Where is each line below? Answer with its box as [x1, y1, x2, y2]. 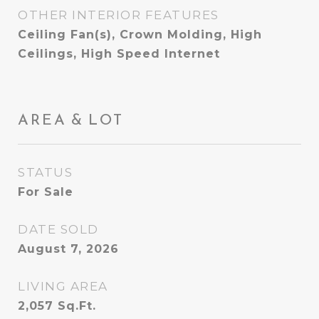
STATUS [18, 165, 73, 179]
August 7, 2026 [18, 242, 119, 256]
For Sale [18, 185, 73, 199]
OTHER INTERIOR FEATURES [18, 8, 219, 22]
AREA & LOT [18, 108, 124, 130]
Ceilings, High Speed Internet [18, 47, 220, 61]
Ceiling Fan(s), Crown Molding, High [18, 28, 262, 41]
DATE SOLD [18, 222, 99, 236]
